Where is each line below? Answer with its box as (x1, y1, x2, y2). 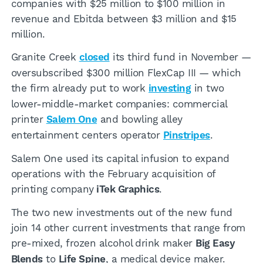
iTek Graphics (93, 183, 160, 197)
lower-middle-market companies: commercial (11, 98, 227, 110)
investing (148, 82, 191, 96)
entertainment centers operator (11, 129, 163, 141)
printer (11, 113, 46, 126)
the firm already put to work (11, 82, 149, 95)
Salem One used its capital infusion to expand (11, 153, 230, 165)
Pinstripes (163, 129, 210, 143)
